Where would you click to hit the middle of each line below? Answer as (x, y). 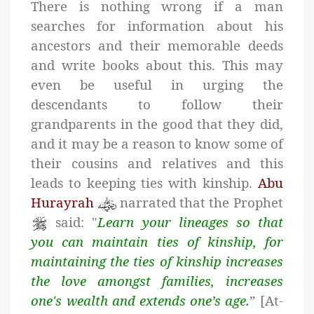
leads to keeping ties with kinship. (144, 183)
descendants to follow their (157, 104)
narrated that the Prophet (199, 203)
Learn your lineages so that (190, 222)
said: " (73, 222)
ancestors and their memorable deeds (157, 46)
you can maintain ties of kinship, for (157, 242)
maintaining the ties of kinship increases (157, 261)
